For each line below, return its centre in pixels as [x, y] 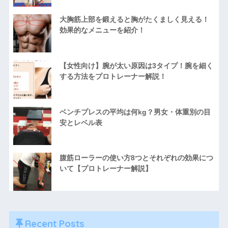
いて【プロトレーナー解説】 [106, 169]
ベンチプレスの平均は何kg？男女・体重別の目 [135, 112]
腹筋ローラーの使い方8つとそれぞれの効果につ [136, 158]
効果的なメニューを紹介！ [102, 30]
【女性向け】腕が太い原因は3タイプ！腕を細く [136, 66]
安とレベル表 [81, 122]
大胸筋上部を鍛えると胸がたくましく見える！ [134, 20]
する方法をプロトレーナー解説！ [113, 77]
